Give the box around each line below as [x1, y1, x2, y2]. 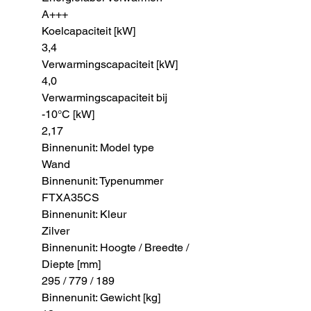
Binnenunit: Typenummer [42, 174, 163, 187]
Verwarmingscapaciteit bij [42, 90, 167, 104]
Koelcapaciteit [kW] [42, 24, 135, 37]
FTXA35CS [42, 190, 99, 204]
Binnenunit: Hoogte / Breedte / [42, 240, 189, 254]
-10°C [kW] [42, 107, 94, 121]
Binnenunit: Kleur [42, 207, 126, 221]
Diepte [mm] [42, 257, 101, 271]
